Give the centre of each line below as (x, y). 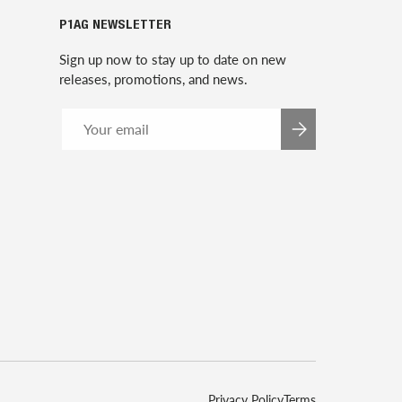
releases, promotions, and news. (153, 79)
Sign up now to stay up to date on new (173, 59)
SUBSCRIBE (329, 135)
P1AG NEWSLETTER (115, 25)
